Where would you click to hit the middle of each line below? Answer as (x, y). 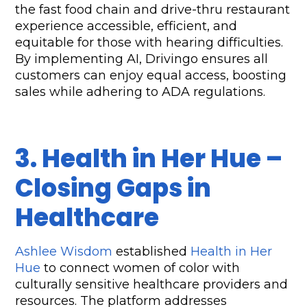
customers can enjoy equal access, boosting (151, 76)
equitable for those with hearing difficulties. (149, 43)
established (152, 252)
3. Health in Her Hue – (149, 159)
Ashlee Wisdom (64, 252)
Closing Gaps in (113, 188)
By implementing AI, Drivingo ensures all (142, 59)
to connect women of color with (140, 268)
